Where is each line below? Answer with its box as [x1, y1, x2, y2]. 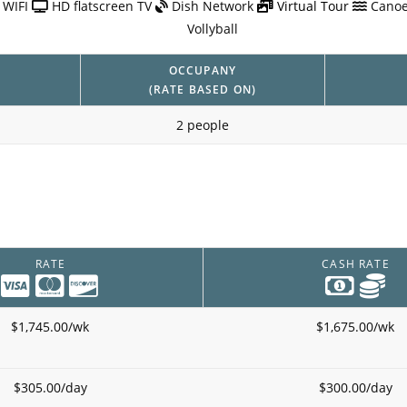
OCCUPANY [168, 62, 237, 77]
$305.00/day [13, 379, 87, 397]
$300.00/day [318, 379, 392, 397]
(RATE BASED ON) [148, 81, 257, 96]
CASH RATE [322, 256, 390, 272]
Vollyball [187, 19, 238, 37]
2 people [175, 115, 229, 134]
